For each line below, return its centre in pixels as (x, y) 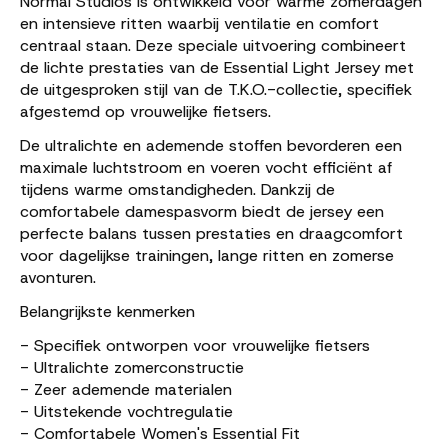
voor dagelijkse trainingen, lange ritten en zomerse (207, 255)
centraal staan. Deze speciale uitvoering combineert (213, 45)
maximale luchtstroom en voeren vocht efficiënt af (206, 167)
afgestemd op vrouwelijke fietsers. (145, 111)
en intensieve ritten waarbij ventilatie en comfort (199, 23)
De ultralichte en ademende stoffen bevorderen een (211, 145)
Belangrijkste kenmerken (107, 311)
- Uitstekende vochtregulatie (126, 411)
